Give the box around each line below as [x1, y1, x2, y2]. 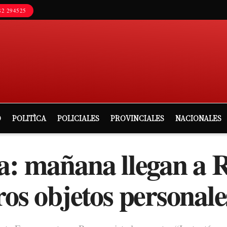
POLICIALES [57, 113, 99, 123]
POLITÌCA [12, 113, 46, 123]
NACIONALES [175, 113, 221, 123]
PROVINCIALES [110, 113, 164, 123]
